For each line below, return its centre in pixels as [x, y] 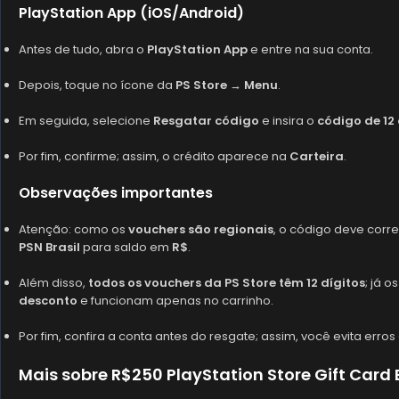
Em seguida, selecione [86, 121]
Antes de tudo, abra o [83, 49]
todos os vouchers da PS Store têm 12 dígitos [227, 283]
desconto [48, 301]
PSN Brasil [49, 247]
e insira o [288, 121]
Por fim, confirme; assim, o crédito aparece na [154, 156]
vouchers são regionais [201, 229]
